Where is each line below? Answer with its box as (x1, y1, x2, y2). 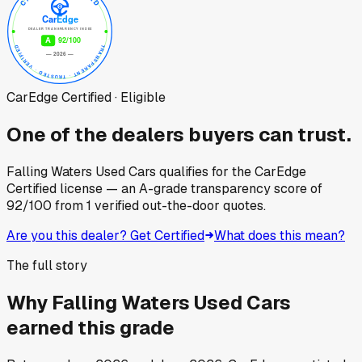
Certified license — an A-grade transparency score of (6, 179, 322, 197)
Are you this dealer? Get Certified (6, 226, 204, 244)
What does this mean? (214, 226, 345, 244)
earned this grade (6, 314, 175, 340)
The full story (6, 256, 87, 274)
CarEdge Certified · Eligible (6, 88, 166, 106)
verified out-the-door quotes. (91, 196, 266, 214)
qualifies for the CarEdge (156, 162, 306, 180)
